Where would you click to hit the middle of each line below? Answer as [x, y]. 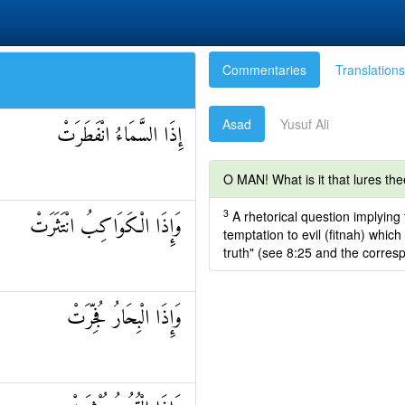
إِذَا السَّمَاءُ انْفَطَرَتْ [119, 136]
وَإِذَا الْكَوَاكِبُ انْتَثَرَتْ [106, 227]
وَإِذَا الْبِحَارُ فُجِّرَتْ [124, 319]
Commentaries [264, 70]
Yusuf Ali [305, 124]
